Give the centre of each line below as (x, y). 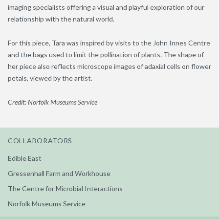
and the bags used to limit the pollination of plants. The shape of (106, 54)
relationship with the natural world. (61, 19)
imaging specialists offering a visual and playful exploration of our (106, 7)
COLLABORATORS (40, 140)
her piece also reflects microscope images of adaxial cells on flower (109, 66)
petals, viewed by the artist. (50, 78)
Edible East (25, 158)
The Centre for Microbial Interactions (65, 188)
